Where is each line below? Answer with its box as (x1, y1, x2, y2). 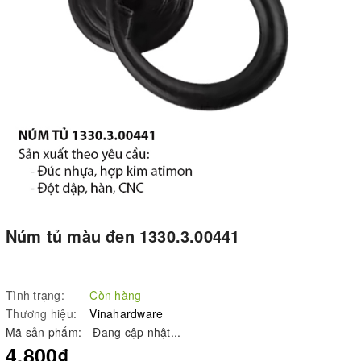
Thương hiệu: (6, 305, 77, 322)
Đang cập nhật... (93, 323, 181, 340)
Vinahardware (89, 305, 164, 322)
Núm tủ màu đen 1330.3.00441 (6, 224, 240, 247)
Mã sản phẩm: (6, 323, 85, 340)
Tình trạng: (6, 286, 64, 303)
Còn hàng (89, 286, 142, 303)
